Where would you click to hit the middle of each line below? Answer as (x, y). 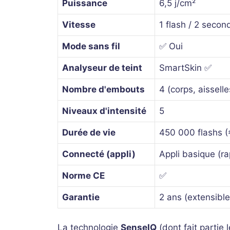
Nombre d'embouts (103, 89)
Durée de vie (89, 132)
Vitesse (79, 24)
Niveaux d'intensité (104, 111)
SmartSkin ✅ (185, 68)
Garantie (81, 197)
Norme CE (83, 175)
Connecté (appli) (99, 154)
